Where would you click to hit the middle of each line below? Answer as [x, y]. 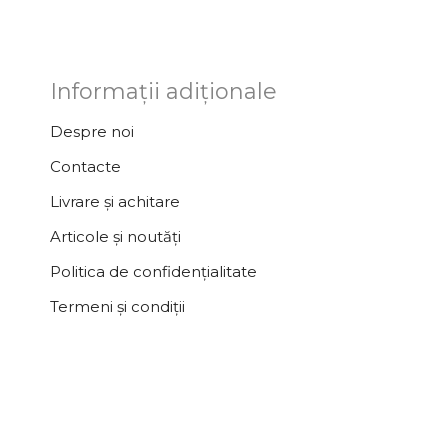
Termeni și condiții [117, 306]
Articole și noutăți [115, 236]
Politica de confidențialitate [153, 271]
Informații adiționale [163, 91]
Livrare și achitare [114, 201]
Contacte [85, 166]
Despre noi [91, 131]
